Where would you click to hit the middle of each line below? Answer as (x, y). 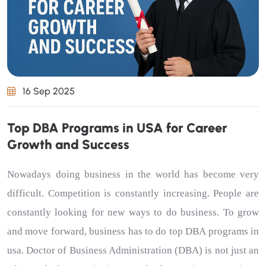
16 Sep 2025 (47, 91)
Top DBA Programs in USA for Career (117, 128)
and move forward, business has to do (88, 231)
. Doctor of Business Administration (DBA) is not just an (140, 250)
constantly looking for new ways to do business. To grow (133, 212)
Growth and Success (68, 145)
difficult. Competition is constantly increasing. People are (133, 193)
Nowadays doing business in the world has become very (133, 174)
